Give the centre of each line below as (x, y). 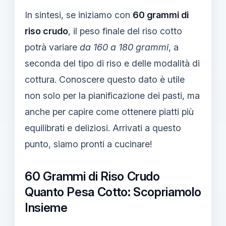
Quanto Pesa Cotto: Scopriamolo (113, 192)
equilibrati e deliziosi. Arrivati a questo (103, 128)
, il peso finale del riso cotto (125, 31)
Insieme (46, 207)
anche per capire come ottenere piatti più (109, 111)
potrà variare (52, 47)
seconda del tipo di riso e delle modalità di (112, 63)
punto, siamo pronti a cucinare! (88, 144)
